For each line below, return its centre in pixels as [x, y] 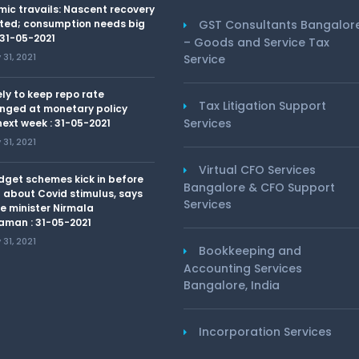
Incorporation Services [265, 332]
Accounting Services [243, 268]
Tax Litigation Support [262, 106]
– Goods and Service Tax [256, 42]
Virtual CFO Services [257, 170]
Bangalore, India [232, 285]
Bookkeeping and [250, 251]
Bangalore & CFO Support [259, 188]
